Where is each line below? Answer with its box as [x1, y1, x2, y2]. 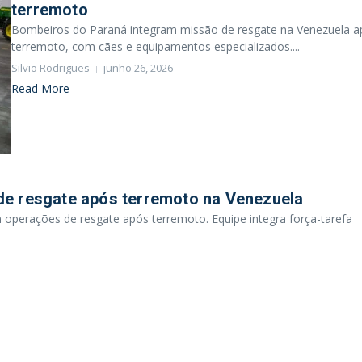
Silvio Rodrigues [11, 61, 90, 75]
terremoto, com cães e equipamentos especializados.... [11, 39, 300, 54]
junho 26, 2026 [103, 61, 173, 75]
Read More [11, 81, 69, 96]
